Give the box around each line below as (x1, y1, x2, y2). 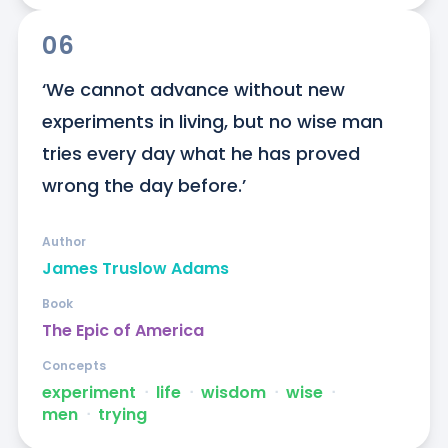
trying (97, 403, 147, 427)
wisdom (200, 381, 266, 405)
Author (41, 233, 86, 251)
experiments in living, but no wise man (41, 109, 383, 135)
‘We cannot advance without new (41, 77, 345, 103)
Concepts (41, 357, 106, 375)
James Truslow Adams (41, 257, 229, 281)
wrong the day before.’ (41, 173, 246, 199)
